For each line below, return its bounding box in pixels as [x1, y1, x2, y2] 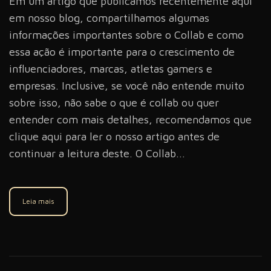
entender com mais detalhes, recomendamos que [9, 113, 252, 126]
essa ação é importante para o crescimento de [9, 45, 235, 59]
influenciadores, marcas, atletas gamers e [9, 62, 212, 76]
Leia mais [22, 197, 54, 206]
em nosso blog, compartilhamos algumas [9, 11, 209, 25]
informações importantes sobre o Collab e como [9, 28, 244, 42]
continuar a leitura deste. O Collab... [9, 147, 185, 160]
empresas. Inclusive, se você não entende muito [9, 79, 244, 93]
